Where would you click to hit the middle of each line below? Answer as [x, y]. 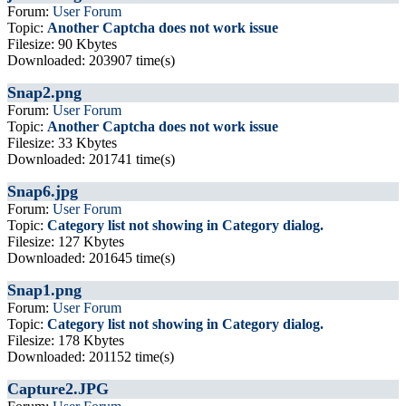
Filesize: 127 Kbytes [66, 242]
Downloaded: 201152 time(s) [91, 357]
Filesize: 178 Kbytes [66, 340]
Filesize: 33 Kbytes [62, 143]
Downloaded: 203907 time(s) [91, 60]
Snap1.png [44, 290]
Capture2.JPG [58, 389]
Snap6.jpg [43, 191]
